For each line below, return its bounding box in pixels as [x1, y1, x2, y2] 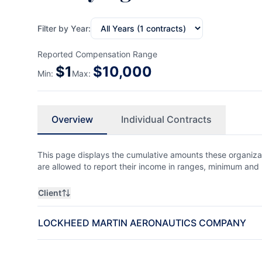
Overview [51, 113, 93, 125]
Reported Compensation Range [37, 49, 157, 59]
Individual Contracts [121, 113, 212, 125]
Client [38, 188, 61, 198]
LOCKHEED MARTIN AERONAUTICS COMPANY [38, 217, 246, 229]
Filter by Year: [37, 23, 91, 33]
